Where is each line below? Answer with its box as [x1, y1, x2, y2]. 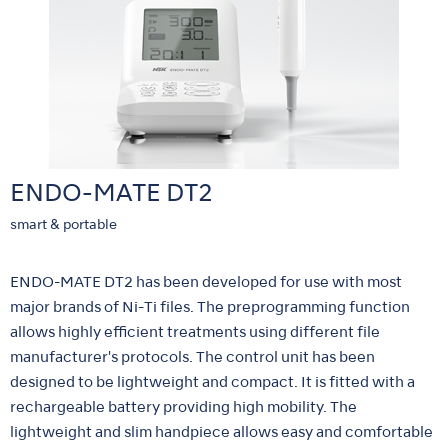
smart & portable [10, 218, 117, 232]
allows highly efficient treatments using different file [10, 325, 380, 340]
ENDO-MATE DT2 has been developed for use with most [10, 275, 402, 290]
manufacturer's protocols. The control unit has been [10, 350, 375, 365]
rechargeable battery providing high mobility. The [10, 400, 357, 415]
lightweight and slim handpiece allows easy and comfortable [10, 425, 433, 440]
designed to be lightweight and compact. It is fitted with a [10, 375, 415, 390]
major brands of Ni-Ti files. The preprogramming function [10, 300, 410, 315]
